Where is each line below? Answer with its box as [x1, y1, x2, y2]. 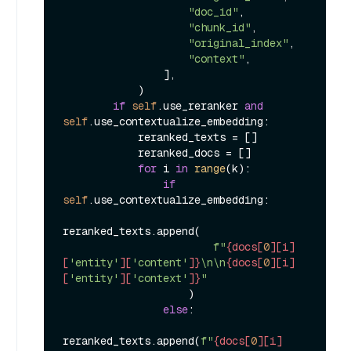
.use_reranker [157, 98, 244, 113]
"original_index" [188, 35, 288, 50]
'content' [132, 255, 188, 270]
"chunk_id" [188, 20, 251, 34]
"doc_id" [188, 4, 238, 19]
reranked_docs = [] [63, 145, 138, 160]
